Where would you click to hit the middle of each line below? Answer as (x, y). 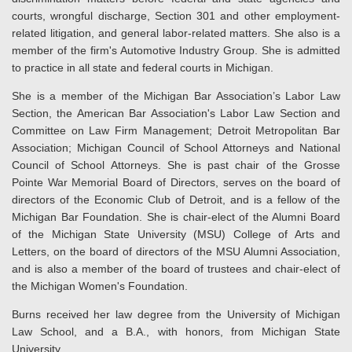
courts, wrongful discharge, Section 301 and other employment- (176, 16)
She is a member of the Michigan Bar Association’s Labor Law (176, 96)
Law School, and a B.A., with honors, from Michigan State (176, 332)
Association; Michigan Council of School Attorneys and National (176, 148)
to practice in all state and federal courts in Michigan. (143, 68)
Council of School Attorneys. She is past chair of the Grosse (176, 165)
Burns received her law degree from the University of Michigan (176, 314)
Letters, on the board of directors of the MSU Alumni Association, (176, 251)
